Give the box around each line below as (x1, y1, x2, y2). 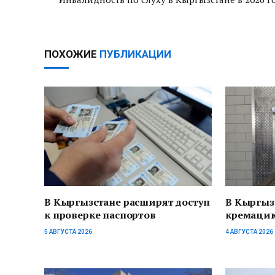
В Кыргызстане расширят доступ (44, 195, 210, 209)
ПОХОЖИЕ (44, 47, 99, 60)
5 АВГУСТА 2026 (44, 228, 92, 236)
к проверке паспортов (44, 208, 156, 222)
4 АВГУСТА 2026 (225, 228, 273, 236)
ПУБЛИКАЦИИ (99, 47, 171, 60)
